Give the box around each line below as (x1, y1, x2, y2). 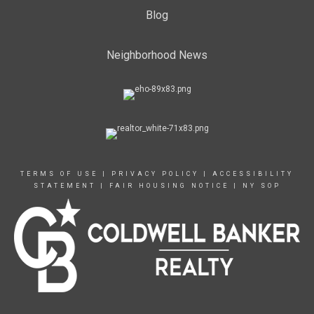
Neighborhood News (107, 48, 207, 62)
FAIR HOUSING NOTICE (109, 182, 229, 189)
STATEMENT (33, 182, 96, 189)
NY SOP (242, 182, 281, 189)
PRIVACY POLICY (111, 170, 199, 177)
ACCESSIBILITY (212, 170, 294, 177)
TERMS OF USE (20, 170, 98, 177)
